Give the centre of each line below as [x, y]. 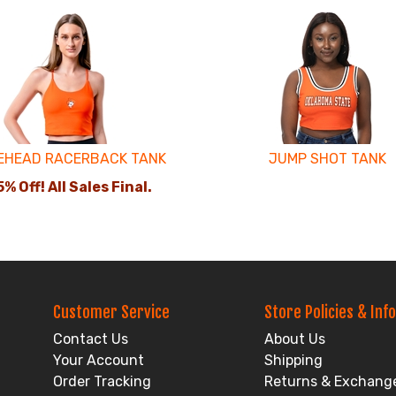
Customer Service [111, 312]
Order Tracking [102, 381]
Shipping [293, 360]
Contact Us [91, 339]
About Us [294, 339]
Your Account [99, 360]
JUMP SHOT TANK [327, 159]
